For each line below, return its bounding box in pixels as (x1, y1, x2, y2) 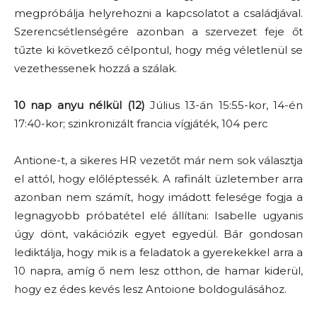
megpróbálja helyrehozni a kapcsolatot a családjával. (14, 6, 303, 20)
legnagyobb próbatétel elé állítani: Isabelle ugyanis (14, 208, 303, 222)
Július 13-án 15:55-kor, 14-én (144, 98, 303, 112)
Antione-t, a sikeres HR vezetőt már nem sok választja (14, 153, 303, 167)
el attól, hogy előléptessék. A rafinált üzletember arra (14, 171, 303, 185)
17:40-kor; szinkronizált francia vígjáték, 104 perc (14, 116, 268, 130)
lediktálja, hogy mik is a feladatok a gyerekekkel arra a (14, 245, 303, 259)
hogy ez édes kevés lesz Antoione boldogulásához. (14, 282, 287, 296)
